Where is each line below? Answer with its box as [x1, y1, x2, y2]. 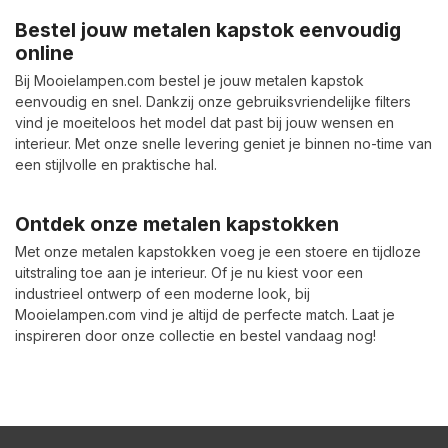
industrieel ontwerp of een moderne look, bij [15, 284, 310, 302]
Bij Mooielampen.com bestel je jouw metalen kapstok [15, 71, 364, 89]
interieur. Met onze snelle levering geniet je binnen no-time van [15, 134, 432, 152]
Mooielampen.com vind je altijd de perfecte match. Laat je [15, 305, 395, 323]
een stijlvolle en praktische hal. [15, 155, 217, 173]
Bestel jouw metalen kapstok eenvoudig [15, 17, 401, 42]
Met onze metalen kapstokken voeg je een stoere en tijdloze [15, 242, 421, 260]
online [15, 40, 74, 65]
